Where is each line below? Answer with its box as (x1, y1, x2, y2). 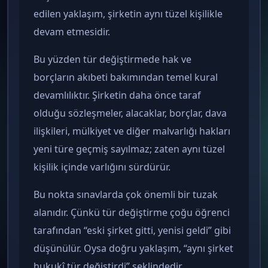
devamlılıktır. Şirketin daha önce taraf (33, 88, 201, 102)
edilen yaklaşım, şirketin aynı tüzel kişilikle (33, 7, 223, 20)
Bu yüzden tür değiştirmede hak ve (33, 52, 191, 66)
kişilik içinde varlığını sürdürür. (33, 160, 170, 173)
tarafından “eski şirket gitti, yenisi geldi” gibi (33, 223, 231, 237)
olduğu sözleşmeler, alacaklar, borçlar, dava (33, 106, 227, 120)
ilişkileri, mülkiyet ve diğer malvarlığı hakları (33, 124, 230, 138)
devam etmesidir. (33, 25, 110, 38)
